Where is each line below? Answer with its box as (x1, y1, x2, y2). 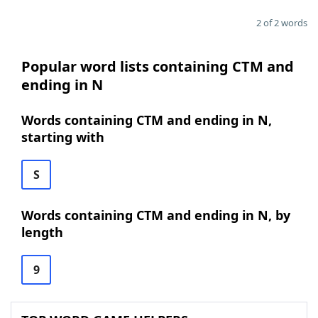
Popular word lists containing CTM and (21, 57, 294, 76)
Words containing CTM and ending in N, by (21, 207, 290, 224)
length (21, 224, 63, 241)
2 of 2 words (256, 16, 307, 29)
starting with (21, 128, 104, 146)
